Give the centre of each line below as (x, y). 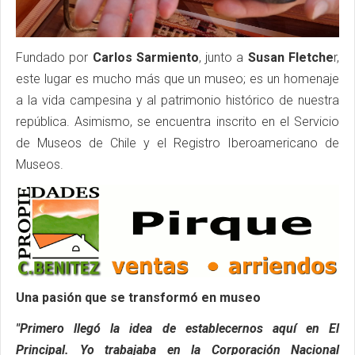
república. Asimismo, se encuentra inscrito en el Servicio (177, 122)
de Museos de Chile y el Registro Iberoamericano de (177, 143)
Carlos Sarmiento (145, 58)
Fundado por (54, 58)
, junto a (221, 58)
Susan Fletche (289, 58)
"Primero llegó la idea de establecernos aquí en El (177, 328)
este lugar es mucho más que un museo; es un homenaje (177, 79)
